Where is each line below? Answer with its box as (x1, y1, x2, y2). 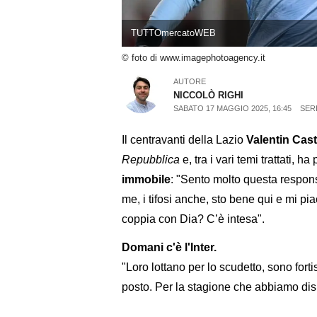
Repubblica (122, 153, 180, 166)
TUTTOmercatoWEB (130, 28, 216, 39)
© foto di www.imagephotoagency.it (122, 52, 265, 64)
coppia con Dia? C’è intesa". (122, 212, 265, 225)
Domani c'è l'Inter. (122, 241, 217, 254)
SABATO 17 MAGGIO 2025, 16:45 (173, 103, 292, 113)
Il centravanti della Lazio (122, 133, 246, 146)
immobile (122, 173, 171, 185)
